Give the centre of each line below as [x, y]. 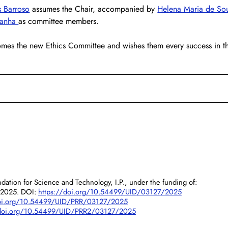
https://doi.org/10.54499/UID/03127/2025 [110, 192]
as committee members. [59, 21]
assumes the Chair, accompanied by [94, 9]
